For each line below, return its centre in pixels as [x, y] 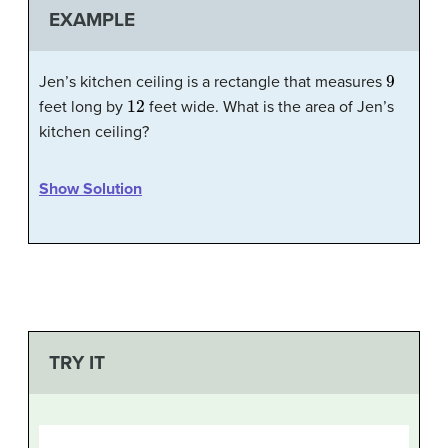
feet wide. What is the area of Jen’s [269, 106]
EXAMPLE [91, 19]
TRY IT [76, 363]
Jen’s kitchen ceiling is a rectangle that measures [212, 81]
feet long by [83, 106]
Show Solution [90, 188]
